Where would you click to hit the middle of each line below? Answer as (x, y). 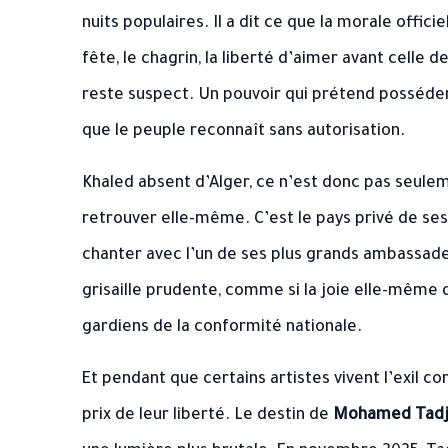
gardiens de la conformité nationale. (222, 328)
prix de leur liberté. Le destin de (207, 416)
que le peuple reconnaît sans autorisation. (243, 132)
